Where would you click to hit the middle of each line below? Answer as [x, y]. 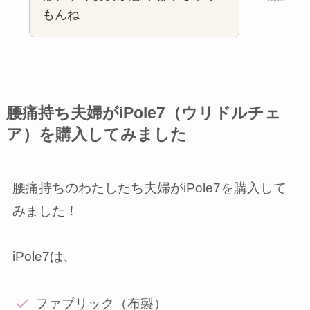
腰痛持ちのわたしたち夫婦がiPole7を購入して [149, 188]
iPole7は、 [44, 257]
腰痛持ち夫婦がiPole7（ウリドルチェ [143, 113]
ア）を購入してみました [96, 135]
